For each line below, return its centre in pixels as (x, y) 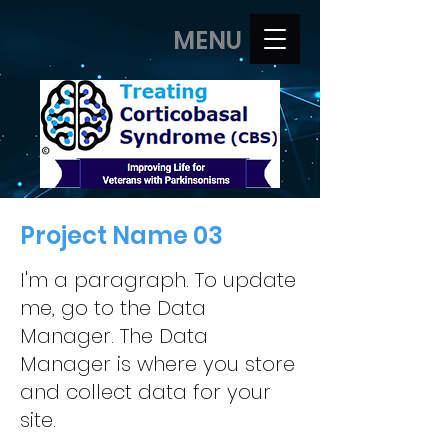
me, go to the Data (113, 308)
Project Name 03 (121, 235)
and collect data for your (145, 392)
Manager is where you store (157, 364)
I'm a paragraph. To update (158, 280)
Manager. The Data (114, 336)
